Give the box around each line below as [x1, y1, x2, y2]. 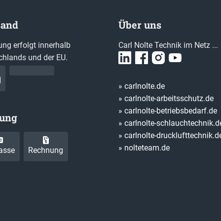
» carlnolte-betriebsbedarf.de [118, 106, 217, 116]
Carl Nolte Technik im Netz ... [118, 40, 218, 50]
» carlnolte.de [118, 81, 165, 91]
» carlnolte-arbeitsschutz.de [118, 94, 214, 104]
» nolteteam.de [118, 143, 170, 153]
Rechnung [28, 146, 64, 155]
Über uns [118, 18, 161, 32]
